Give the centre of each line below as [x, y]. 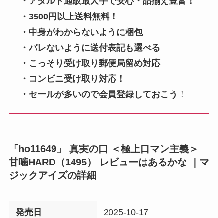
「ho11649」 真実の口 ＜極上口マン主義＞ [103, 149]
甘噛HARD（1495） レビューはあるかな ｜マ [109, 162]
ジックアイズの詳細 [52, 175]
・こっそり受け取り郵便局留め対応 [90, 64]
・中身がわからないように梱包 [82, 32]
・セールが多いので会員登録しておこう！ [103, 95]
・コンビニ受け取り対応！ [73, 79]
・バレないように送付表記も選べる [90, 48]
